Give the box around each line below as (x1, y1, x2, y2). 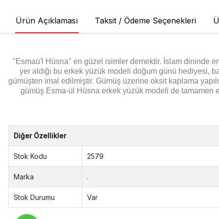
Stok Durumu (14, 193, 55, 201)
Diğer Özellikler (14, 131, 66, 140)
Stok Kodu (14, 152, 47, 160)
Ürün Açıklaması (15, 15, 78, 25)
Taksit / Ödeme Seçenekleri (94, 15, 196, 25)
